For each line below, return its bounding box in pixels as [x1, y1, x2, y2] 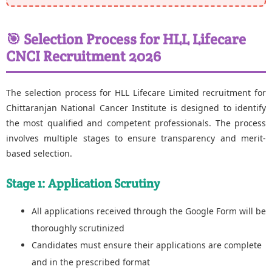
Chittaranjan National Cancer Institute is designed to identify [6, 101, 266, 114]
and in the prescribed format [32, 256, 150, 268]
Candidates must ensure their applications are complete [32, 239, 262, 251]
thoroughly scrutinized [32, 222, 124, 234]
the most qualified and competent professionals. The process [6, 117, 266, 129]
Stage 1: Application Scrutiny [6, 175, 160, 191]
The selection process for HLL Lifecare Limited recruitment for [6, 86, 266, 98]
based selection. [6, 147, 72, 159]
